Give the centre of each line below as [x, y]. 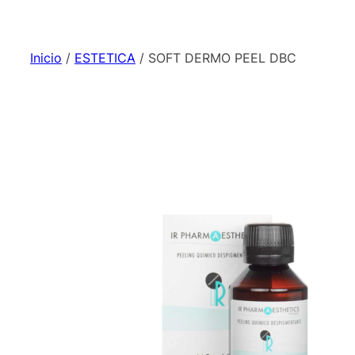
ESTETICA [105, 58]
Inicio [46, 58]
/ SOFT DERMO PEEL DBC [216, 58]
